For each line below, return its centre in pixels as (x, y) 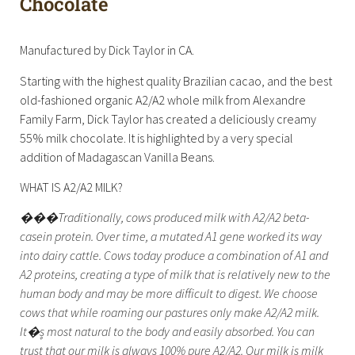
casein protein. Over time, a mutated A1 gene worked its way (171, 237)
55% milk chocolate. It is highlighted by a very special (157, 137)
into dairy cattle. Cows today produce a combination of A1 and (174, 256)
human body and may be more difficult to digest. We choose (169, 294)
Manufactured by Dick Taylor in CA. (107, 50)
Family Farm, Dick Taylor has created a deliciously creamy (168, 118)
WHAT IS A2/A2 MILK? (71, 187)
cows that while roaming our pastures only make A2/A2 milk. (170, 313)
